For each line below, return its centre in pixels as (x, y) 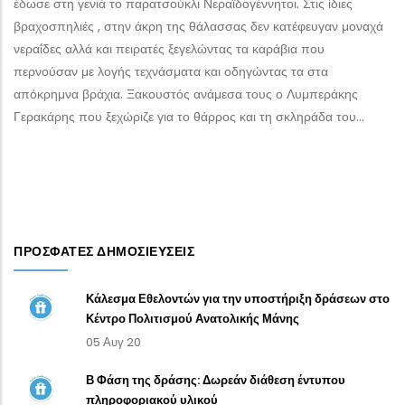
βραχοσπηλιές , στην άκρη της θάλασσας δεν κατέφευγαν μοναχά (198, 27)
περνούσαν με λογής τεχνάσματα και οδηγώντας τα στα (171, 72)
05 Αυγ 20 (113, 343)
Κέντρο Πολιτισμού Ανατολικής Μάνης (193, 319)
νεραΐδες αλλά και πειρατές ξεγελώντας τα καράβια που (169, 49)
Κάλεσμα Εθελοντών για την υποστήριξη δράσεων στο (238, 299)
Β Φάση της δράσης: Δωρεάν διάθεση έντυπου (216, 381)
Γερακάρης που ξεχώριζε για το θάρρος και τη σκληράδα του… (189, 117)
